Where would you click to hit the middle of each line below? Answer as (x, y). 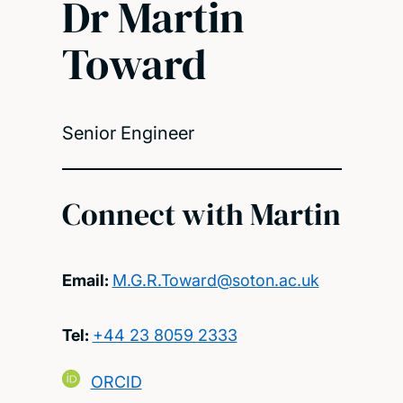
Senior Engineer (128, 133)
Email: (87, 280)
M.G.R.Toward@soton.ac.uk (215, 280)
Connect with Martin (201, 215)
